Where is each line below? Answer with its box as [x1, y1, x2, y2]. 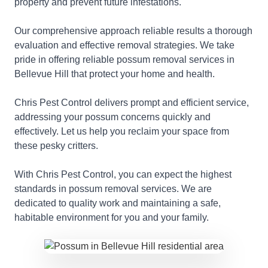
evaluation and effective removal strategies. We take [14, 40, 234, 50]
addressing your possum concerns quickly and [14, 112, 211, 122]
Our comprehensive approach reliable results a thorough [14, 26, 252, 36]
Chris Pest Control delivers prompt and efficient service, [14, 98, 249, 108]
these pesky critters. [14, 141, 98, 151]
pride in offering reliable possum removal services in [14, 54, 234, 65]
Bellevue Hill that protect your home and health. [14, 69, 215, 79]
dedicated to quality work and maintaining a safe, [14, 198, 221, 208]
